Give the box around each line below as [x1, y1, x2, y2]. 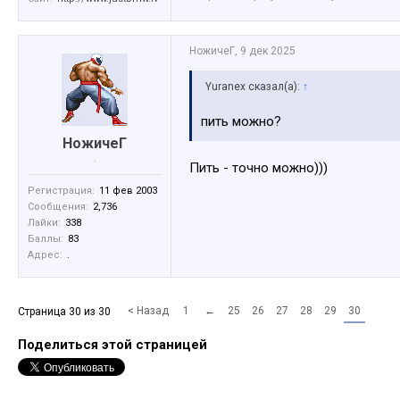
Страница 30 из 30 [18, 305, 111, 319]
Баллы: [28, 233, 63, 246]
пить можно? [201, 113, 281, 130]
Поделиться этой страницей [18, 337, 207, 354]
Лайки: [28, 217, 61, 229]
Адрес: [28, 249, 62, 262]
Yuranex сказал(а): [205, 80, 303, 94]
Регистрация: [28, 185, 95, 197]
